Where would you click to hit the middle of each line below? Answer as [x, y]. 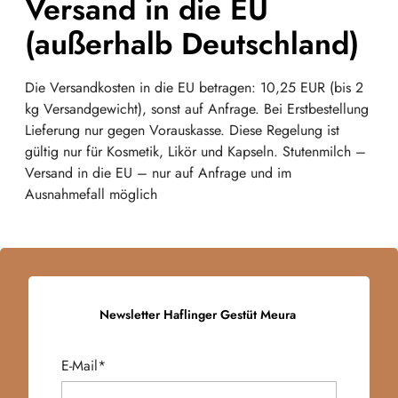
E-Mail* [84, 366]
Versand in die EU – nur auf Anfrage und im [158, 173]
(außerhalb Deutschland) [192, 44]
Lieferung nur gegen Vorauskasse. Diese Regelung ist [182, 130]
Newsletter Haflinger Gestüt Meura [199, 314]
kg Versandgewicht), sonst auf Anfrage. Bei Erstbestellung [197, 109]
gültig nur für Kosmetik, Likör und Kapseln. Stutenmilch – [195, 151]
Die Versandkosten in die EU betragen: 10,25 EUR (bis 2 [194, 88]
